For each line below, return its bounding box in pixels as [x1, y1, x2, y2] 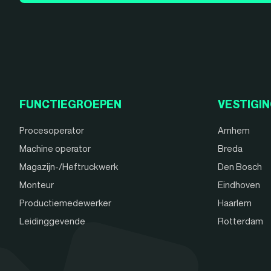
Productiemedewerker [19, 198, 111, 209]
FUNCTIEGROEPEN [19, 98, 122, 111]
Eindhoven [217, 180, 260, 191]
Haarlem [217, 198, 252, 209]
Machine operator [19, 143, 91, 155]
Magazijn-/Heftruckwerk [19, 162, 119, 173]
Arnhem [217, 125, 250, 137]
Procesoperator [19, 125, 84, 137]
